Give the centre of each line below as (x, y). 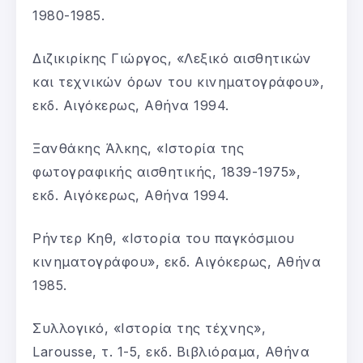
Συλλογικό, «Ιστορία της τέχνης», (149, 328)
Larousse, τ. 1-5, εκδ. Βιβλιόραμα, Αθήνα (171, 351)
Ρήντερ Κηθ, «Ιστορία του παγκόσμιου (164, 238)
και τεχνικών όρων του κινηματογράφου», (178, 81)
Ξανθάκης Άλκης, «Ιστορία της (138, 148)
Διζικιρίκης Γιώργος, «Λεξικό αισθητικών (172, 58)
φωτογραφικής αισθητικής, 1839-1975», (167, 171)
